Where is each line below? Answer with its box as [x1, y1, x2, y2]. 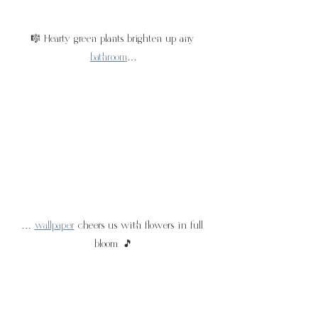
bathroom [90, 51, 127, 63]
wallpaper [34, 220, 75, 232]
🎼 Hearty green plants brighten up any [30, 33, 197, 45]
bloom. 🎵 [94, 238, 133, 251]
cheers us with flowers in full [74, 220, 207, 232]
